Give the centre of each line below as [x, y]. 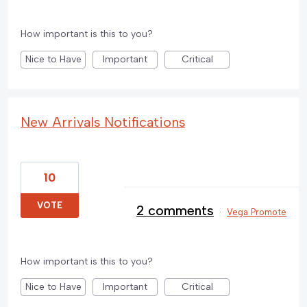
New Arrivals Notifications [103, 122]
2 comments [175, 211]
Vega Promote [257, 212]
